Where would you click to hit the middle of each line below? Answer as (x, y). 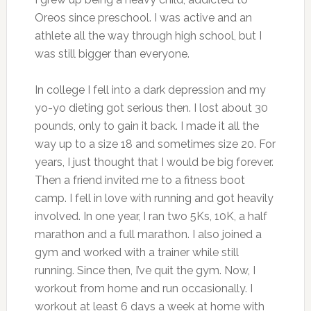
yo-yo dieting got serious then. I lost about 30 (151, 108)
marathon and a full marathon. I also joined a (148, 234)
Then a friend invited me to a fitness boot (140, 180)
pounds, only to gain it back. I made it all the (146, 126)
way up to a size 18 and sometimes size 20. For (155, 144)
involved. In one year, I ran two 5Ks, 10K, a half (151, 216)
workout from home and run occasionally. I (143, 288)
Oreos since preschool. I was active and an (143, 17)
